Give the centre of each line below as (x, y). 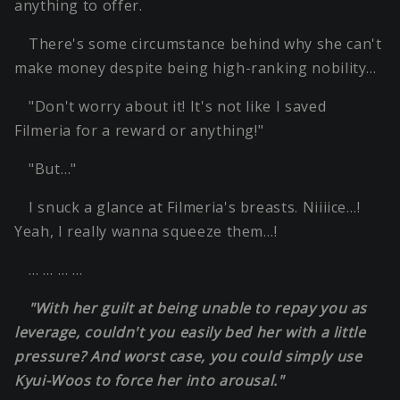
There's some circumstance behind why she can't (205, 44)
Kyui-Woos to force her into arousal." (149, 381)
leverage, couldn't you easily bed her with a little (190, 333)
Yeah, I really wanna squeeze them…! (146, 232)
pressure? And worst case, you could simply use (188, 357)
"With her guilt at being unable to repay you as (198, 308)
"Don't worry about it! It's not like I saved (178, 107)
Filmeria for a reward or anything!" (139, 131)
